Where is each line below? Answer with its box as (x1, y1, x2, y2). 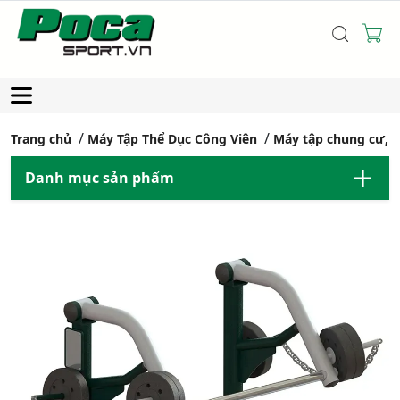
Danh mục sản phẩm (25, 168, 174, 188)
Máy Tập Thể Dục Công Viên (87, 130, 257, 148)
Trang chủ (11, 130, 71, 148)
